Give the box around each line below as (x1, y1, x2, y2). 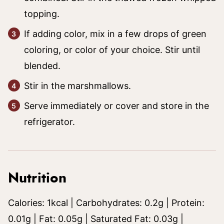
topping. (24, 8, 59, 19)
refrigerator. (24, 116, 75, 127)
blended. (24, 60, 60, 71)
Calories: (8, 197, 47, 208)
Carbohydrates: (76, 197, 144, 208)
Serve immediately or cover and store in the (24, 100, 209, 111)
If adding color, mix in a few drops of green (24, 28, 206, 39)
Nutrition (8, 171, 66, 185)
